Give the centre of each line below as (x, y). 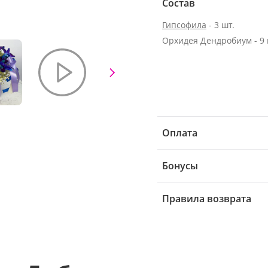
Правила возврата (207, 199)
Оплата (180, 133)
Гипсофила (184, 25)
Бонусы (180, 166)
